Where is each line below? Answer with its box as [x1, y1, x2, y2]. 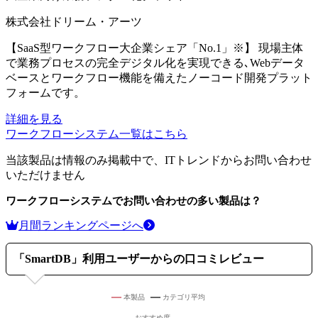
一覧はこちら [119, 127, 187, 140]
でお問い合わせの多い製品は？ [112, 194, 261, 207]
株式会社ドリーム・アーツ [6, 15, 142, 28]
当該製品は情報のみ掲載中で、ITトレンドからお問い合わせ [6, 153, 312, 166]
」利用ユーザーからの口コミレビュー [71, 253, 264, 265]
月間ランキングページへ [18, 219, 143, 231]
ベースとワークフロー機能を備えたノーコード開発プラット [6, 71, 312, 84]
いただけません [6, 168, 85, 181]
